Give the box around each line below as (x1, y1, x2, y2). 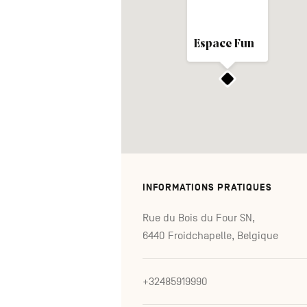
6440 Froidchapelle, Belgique (143, 229, 278, 242)
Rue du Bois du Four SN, (143, 211, 255, 224)
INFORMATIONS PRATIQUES (143, 181, 272, 193)
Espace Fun (193, 37, 254, 51)
